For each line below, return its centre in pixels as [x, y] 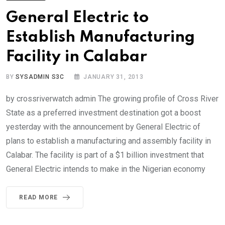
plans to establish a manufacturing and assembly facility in [108, 141]
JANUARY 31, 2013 [114, 77]
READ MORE [39, 197]
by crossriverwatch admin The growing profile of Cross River [112, 98]
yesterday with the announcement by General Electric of [103, 127]
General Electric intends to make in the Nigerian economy [106, 169]
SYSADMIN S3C [40, 77]
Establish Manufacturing [100, 37]
